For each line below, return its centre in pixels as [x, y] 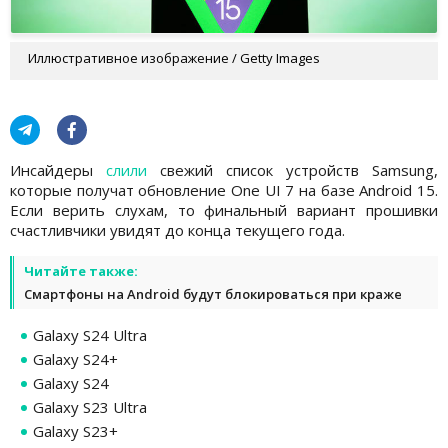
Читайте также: [81, 270]
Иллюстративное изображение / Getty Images [174, 57]
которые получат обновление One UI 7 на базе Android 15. [224, 189]
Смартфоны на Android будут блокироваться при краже [213, 293]
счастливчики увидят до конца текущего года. [177, 229]
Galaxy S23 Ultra [90, 406]
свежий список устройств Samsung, [292, 169]
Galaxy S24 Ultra [90, 334]
